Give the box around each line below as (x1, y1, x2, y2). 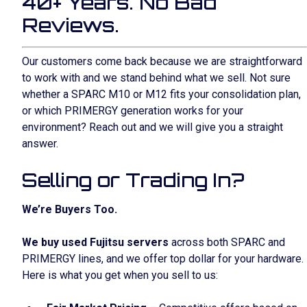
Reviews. (22, 13, 119, 37)
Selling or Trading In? (22, 168, 245, 192)
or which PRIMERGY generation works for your (22, 104, 243, 117)
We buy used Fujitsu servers (22, 236, 169, 249)
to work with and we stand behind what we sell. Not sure (22, 71, 291, 84)
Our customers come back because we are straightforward (22, 55, 302, 68)
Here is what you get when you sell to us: (22, 269, 218, 282)
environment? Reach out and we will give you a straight (22, 121, 283, 134)
